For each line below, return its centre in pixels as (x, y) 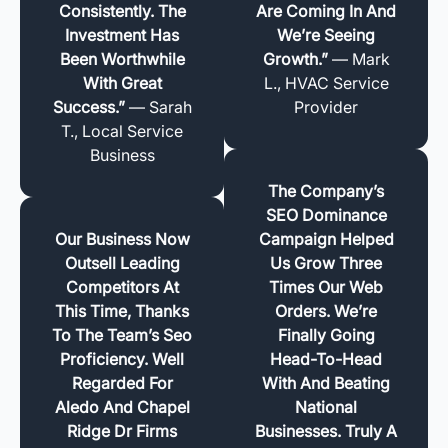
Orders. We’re (326, 310)
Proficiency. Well (122, 358)
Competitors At (122, 286)
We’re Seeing (326, 34)
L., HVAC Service (326, 82)
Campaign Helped (326, 238)
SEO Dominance (326, 214)
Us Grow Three (326, 262)
